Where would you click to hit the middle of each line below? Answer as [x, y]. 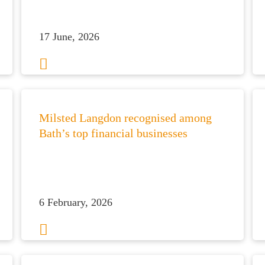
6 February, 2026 [75, 202]
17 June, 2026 [69, 37]
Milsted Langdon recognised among [125, 118]
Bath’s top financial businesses [113, 133]
